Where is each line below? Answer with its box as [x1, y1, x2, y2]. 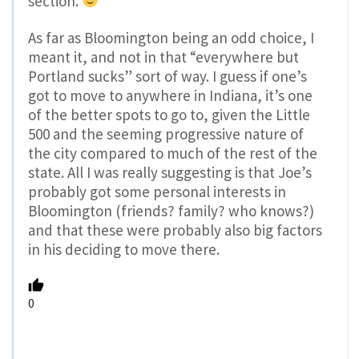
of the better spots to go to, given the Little [28, 105, 310, 125]
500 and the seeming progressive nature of [28, 124, 304, 144]
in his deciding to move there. [28, 240, 220, 260]
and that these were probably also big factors [28, 220, 322, 240]
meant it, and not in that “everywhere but [28, 47, 299, 67]
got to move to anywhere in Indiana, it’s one [28, 86, 313, 106]
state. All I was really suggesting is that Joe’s [28, 163, 312, 183]
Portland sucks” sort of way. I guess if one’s [28, 67, 307, 87]
